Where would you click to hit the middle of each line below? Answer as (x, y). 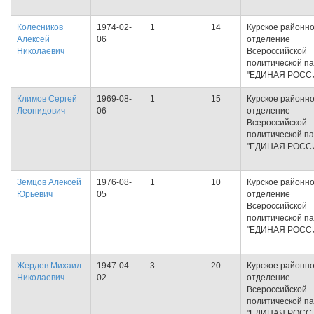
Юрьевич (35, 194)
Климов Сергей (47, 99)
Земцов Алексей (49, 182)
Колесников (40, 27)
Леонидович (41, 111)
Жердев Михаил (49, 266)
